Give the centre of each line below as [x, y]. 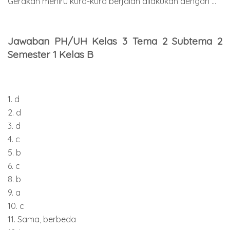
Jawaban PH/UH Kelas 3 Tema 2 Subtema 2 [115, 41]
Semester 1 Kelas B [51, 54]
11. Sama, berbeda [42, 219]
